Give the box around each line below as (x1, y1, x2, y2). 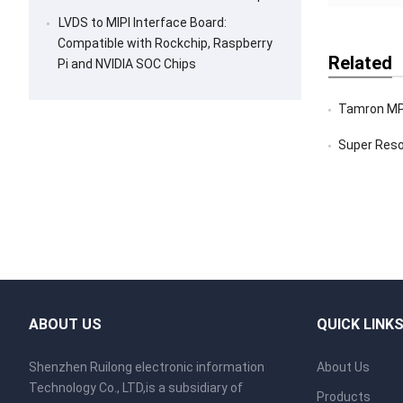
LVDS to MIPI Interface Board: (58, 15, 227, 31)
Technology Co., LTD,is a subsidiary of (29, 381, 243, 395)
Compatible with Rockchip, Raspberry (58, 36, 273, 51)
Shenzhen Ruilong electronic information (29, 360, 264, 374)
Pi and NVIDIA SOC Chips (58, 57, 196, 72)
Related (327, 52, 392, 74)
